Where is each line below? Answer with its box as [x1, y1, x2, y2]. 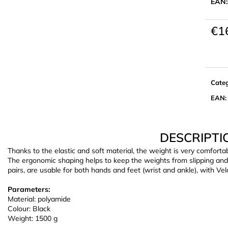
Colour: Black [8, 204, 50, 213]
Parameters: [8, 184, 50, 194]
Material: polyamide [8, 194, 71, 204]
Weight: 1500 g [8, 213, 58, 223]
